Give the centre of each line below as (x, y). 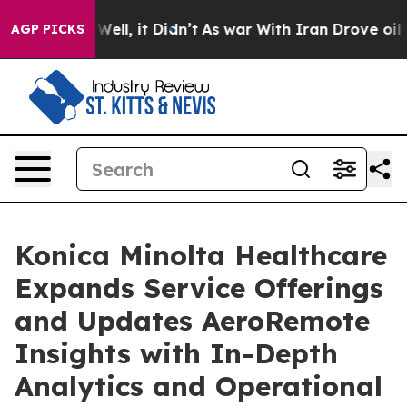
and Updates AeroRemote (192, 321)
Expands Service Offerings (199, 288)
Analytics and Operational (199, 386)
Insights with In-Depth (176, 353)
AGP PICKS (48, 29)
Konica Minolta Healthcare (201, 255)
